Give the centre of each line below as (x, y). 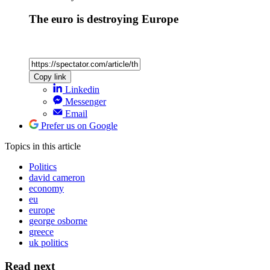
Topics (19, 146)
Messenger (86, 101)
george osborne (58, 221)
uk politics (49, 242)
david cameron (57, 177)
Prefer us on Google (79, 125)
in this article (57, 146)
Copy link (50, 77)
